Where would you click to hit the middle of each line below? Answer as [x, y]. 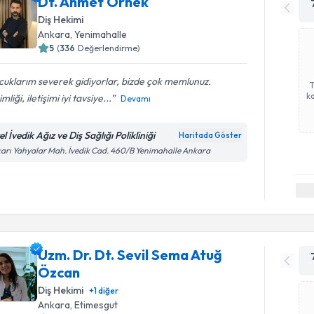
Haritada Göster [211, 135]
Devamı [136, 98]
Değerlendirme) [109, 48]
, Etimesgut [94, 305]
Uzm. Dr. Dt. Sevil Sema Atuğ [130, 255]
